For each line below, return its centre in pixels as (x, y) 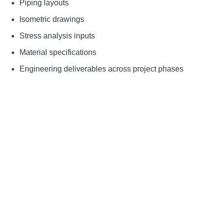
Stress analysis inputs (57, 36)
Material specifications (58, 53)
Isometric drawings (52, 19)
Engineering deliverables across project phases (101, 69)
